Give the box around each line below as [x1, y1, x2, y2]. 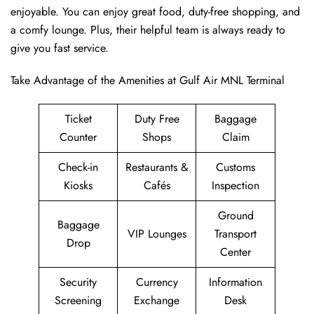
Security [60, 274, 97, 291]
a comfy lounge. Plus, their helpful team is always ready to [11, 22, 285, 39]
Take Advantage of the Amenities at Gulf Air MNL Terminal [11, 72, 285, 89]
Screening [55, 292, 102, 309]
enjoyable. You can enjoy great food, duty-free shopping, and [11, 4, 300, 20]
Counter [60, 129, 97, 146]
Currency [135, 274, 178, 291]
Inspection [212, 177, 259, 194]
